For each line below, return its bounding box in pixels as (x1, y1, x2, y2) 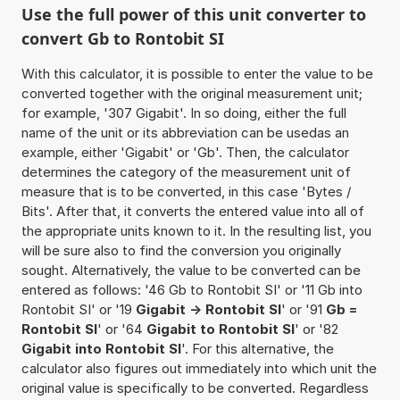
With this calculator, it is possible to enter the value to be (21, 64, 373, 82)
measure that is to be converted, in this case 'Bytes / (21, 182, 351, 200)
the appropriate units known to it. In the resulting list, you (21, 221, 371, 239)
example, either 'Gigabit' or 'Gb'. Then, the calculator (21, 143, 349, 161)
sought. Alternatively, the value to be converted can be (21, 261, 361, 279)
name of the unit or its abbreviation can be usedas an (21, 123, 349, 141)
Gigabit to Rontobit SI (146, 320, 295, 337)
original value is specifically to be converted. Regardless (21, 379, 369, 396)
